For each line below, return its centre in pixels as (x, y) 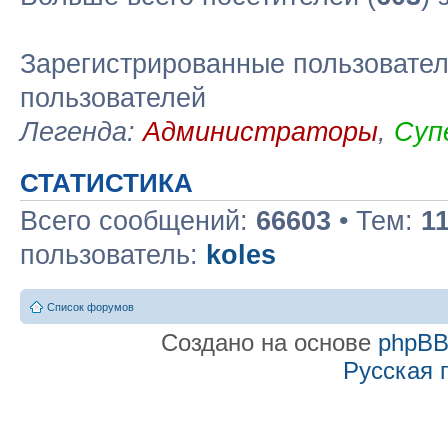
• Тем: (376, 221)
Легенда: (81, 132)
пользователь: (113, 255)
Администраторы (260, 132)
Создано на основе (269, 342)
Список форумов (90, 306)
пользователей (113, 98)
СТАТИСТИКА (106, 183)
